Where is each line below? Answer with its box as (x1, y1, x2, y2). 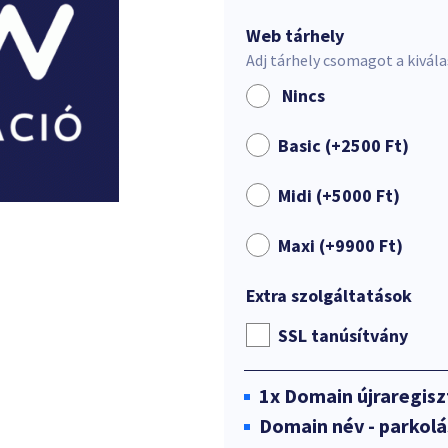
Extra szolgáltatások (246, 284, 412, 307)
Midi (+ (278, 184, 332, 207)
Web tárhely (246, 24, 344, 47)
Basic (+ (278, 134, 341, 157)
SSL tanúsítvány (278, 324, 408, 347)
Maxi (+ (278, 234, 335, 257)
